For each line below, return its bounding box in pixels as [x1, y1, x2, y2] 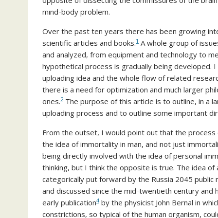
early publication [42, 198, 96, 207]
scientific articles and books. [42, 38, 136, 48]
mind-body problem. [42, 7, 110, 17]
